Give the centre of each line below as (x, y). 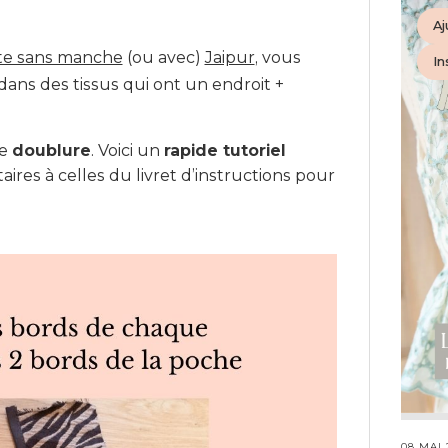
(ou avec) (163, 57)
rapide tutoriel (224, 150)
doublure (51, 150)
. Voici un (127, 150)
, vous (277, 57)
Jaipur (229, 57)
